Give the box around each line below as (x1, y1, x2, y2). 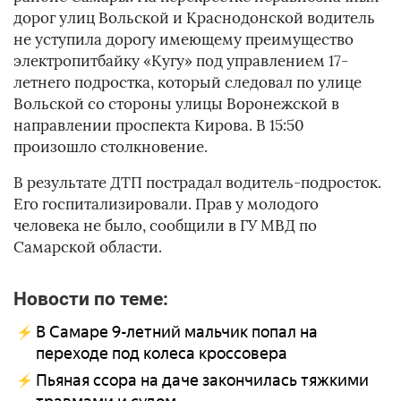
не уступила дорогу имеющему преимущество (13, 30, 354, 50)
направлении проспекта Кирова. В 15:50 (13, 115, 304, 136)
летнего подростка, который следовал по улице (13, 73, 362, 93)
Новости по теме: (13, 287, 168, 311)
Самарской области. (13, 237, 162, 258)
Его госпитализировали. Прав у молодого (13, 194, 319, 215)
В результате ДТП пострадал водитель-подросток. (13, 173, 381, 193)
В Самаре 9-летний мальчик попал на (36, 322, 318, 343)
